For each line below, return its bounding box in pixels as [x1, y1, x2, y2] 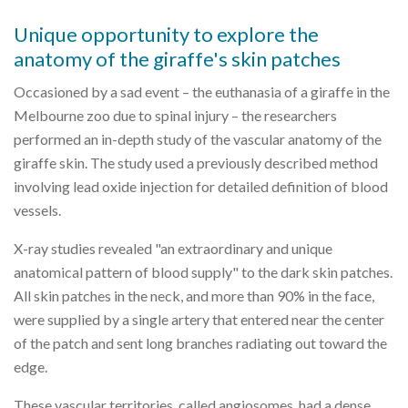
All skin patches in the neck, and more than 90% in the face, [14, 287, 374, 304]
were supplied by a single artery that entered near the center [14, 311, 384, 328]
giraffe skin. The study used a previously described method [14, 154, 378, 171]
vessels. [14, 201, 61, 219]
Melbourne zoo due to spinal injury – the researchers [14, 107, 337, 124]
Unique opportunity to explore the [14, 22, 319, 46]
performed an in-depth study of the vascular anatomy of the [14, 130, 382, 148]
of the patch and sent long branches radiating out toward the [14, 334, 387, 352]
